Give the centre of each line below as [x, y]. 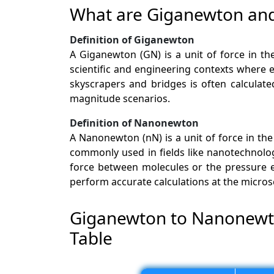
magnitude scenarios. [120, 98]
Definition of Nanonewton [134, 123]
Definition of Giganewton [132, 39]
